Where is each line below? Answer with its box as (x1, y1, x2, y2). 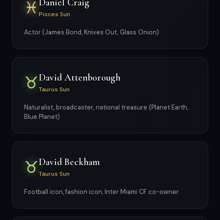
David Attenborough (39, 71, 120, 83)
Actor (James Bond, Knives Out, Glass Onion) (24, 28, 159, 36)
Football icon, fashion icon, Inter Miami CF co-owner (24, 188, 179, 196)
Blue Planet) (24, 112, 60, 121)
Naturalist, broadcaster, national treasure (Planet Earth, (24, 103, 188, 111)
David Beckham (39, 156, 100, 168)
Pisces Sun (39, 10, 70, 18)
